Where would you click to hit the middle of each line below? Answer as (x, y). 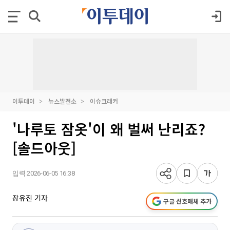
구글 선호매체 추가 (187, 201)
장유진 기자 (30, 198)
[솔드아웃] (44, 148)
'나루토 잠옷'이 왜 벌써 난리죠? (109, 129)
